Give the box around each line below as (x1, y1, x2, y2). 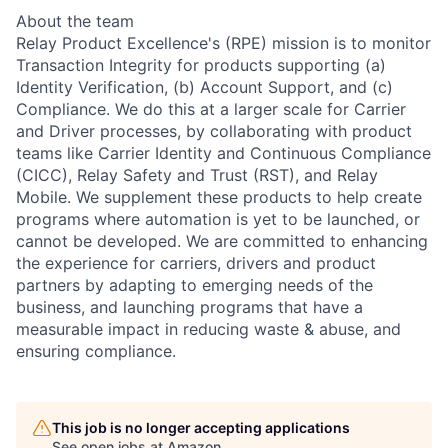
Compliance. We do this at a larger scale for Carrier (16, 98, 406, 119)
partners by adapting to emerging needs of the (16, 274, 373, 295)
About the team (16, 10, 134, 31)
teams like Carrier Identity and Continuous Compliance (16, 142, 431, 163)
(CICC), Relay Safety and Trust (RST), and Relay (16, 164, 378, 185)
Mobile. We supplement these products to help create (16, 186, 422, 207)
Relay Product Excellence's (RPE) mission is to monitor (16, 32, 431, 53)
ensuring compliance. (16, 340, 176, 361)
